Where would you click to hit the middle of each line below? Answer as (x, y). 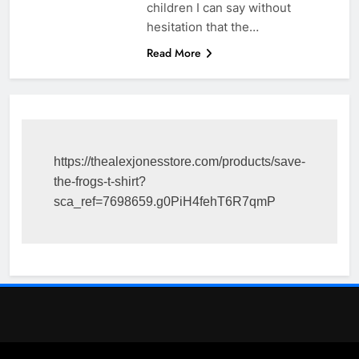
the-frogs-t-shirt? (100, 181)
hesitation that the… (202, 26)
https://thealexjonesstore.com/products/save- (179, 161)
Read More (173, 52)
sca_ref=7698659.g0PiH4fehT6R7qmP (165, 201)
